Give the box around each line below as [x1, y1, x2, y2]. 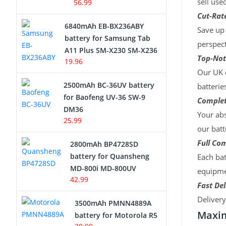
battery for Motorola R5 [75, 210, 158, 220]
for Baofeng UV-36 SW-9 [64, 92, 146, 102]
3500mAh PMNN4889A [75, 198, 152, 208]
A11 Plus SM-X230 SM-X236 [65, 45, 157, 55]
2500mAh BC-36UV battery [64, 80, 155, 90]
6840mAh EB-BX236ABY [65, 21, 144, 31]
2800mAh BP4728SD [70, 139, 138, 149]
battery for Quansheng [70, 151, 149, 161]
